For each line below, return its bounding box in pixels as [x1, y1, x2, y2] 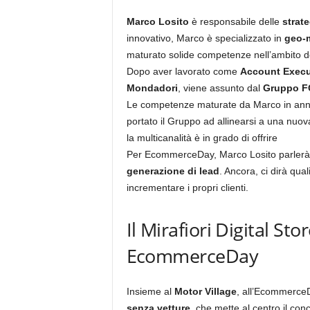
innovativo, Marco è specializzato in [126, 33, 284, 44]
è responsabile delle [188, 16, 282, 27]
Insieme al [126, 286, 174, 297]
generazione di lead [126, 165, 219, 176]
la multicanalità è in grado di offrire [126, 132, 277, 143]
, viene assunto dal [177, 82, 263, 93]
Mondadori [126, 82, 178, 93]
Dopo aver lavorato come [126, 66, 240, 77]
